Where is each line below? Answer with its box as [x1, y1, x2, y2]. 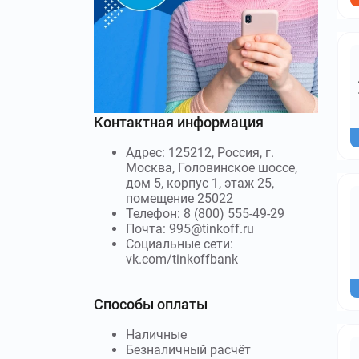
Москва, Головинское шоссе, [126, 159, 297, 175]
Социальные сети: [126, 236, 233, 252]
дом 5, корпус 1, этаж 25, [126, 175, 274, 191]
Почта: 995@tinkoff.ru [126, 220, 254, 236]
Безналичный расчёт [126, 341, 251, 357]
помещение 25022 [126, 190, 233, 206]
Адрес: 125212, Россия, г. [126, 144, 274, 160]
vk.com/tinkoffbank [126, 251, 238, 267]
